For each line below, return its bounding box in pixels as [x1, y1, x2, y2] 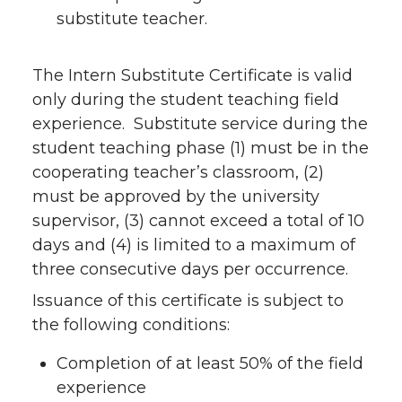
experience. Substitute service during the [32, 114, 368, 134]
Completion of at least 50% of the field [57, 354, 363, 373]
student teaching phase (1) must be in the [32, 138, 369, 158]
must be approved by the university [32, 187, 319, 206]
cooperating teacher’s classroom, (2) [32, 162, 324, 182]
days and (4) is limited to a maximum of [32, 235, 355, 255]
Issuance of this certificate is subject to [32, 291, 344, 310]
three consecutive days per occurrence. [32, 259, 348, 279]
